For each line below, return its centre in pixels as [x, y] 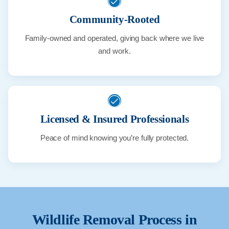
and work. [114, 51]
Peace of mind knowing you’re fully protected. [114, 138]
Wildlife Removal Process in [114, 220]
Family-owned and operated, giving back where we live [114, 38]
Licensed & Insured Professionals [114, 119]
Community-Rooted [114, 20]
